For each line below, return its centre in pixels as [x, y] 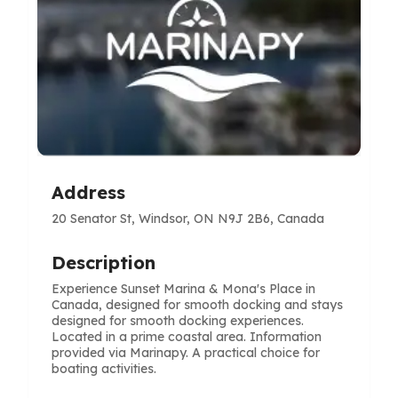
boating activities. [104, 369]
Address [88, 192]
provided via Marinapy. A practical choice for [186, 353]
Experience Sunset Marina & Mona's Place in [183, 289]
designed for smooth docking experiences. [178, 321]
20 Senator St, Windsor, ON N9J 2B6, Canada [188, 219]
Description [103, 263]
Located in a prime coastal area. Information [187, 337]
